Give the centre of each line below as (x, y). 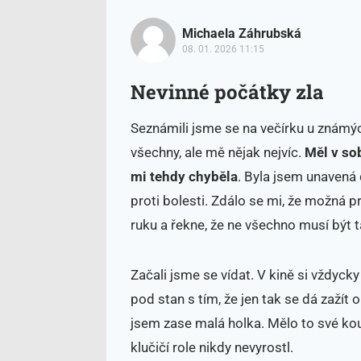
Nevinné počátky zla (227, 91)
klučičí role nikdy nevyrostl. (212, 347)
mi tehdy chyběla (184, 176)
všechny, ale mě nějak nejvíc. (218, 152)
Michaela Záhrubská (242, 33)
